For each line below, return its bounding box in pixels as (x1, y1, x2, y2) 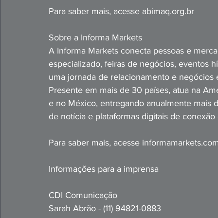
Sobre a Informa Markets (49, 33, 147, 42)
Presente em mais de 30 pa (49, 85, 154, 95)
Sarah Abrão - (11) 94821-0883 (49, 203, 161, 213)
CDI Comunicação (49, 190, 117, 200)
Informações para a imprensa (49, 164, 159, 174)
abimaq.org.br (142, 6, 194, 16)
